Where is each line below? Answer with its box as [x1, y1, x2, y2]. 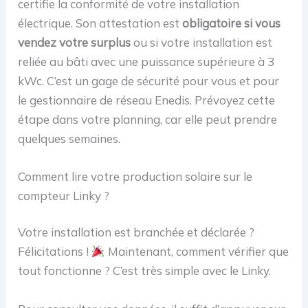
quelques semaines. [18, 131, 121, 146]
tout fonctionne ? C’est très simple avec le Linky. [18, 263, 272, 278]
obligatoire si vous [182, 15, 281, 30]
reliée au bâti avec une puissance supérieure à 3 [18, 54, 275, 69]
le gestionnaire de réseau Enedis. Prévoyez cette [18, 92, 276, 107]
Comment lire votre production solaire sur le [18, 168, 253, 184]
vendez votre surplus [18, 34, 131, 49]
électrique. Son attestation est [18, 15, 183, 30]
